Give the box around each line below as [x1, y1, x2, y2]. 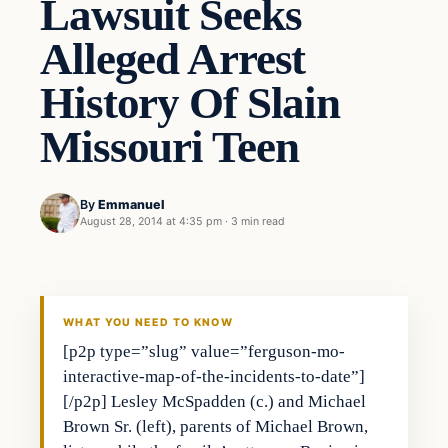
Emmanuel [98, 197, 165, 213]
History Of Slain [40, 77, 341, 128]
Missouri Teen [40, 121, 299, 172]
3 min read [231, 215, 285, 229]
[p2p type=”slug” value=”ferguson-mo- [63, 341, 346, 361]
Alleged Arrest [40, 33, 306, 84]
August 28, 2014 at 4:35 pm [80, 215, 222, 229]
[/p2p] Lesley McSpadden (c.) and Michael [63, 391, 367, 411]
